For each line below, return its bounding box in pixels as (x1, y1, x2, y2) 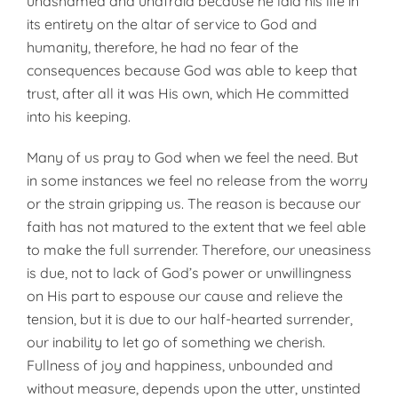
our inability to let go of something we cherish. (27, 333, 325, 351)
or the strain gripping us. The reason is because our (27, 195, 361, 212)
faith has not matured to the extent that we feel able (27, 218, 366, 235)
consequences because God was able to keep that (27, 61, 357, 79)
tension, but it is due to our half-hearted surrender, (27, 310, 353, 328)
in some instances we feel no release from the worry (27, 171, 368, 189)
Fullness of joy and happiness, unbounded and (27, 356, 333, 374)
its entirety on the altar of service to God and (27, 15, 317, 33)
